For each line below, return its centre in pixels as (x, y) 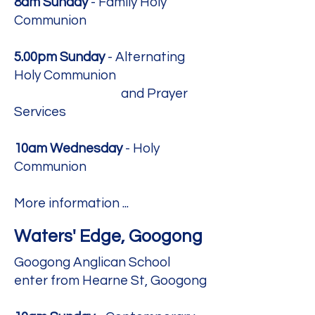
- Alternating (145, 57)
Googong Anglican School (92, 262)
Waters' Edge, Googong (108, 236)
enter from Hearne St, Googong (110, 281)
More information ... (71, 203)
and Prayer (101, 94)
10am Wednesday (68, 148)
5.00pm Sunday (59, 57)
